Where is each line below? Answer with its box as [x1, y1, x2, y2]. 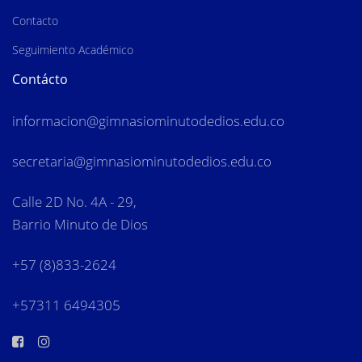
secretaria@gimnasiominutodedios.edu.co [12, 151, 271, 170]
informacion [12, 111, 86, 130]
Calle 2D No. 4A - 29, [12, 192, 137, 212]
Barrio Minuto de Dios [12, 215, 148, 234]
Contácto [12, 69, 68, 88]
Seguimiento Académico [12, 41, 133, 57]
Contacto [12, 12, 58, 28]
